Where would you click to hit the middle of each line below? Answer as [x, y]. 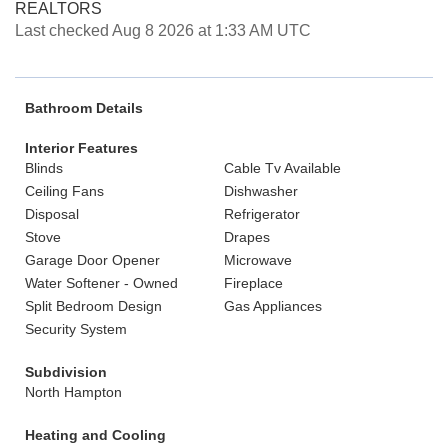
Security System [76, 329]
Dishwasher [261, 191]
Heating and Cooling [95, 435]
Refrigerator [262, 214]
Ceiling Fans [64, 191]
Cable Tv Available [282, 168]
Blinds [44, 168]
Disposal [52, 214]
